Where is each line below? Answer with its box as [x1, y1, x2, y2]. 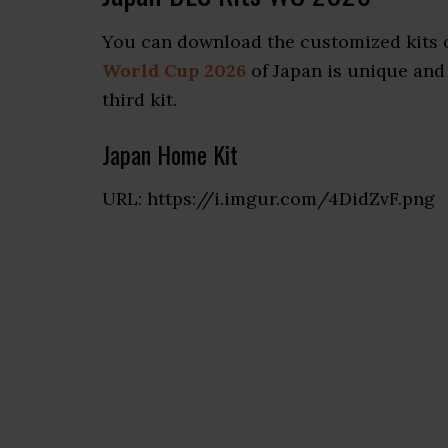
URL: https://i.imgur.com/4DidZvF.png [102, 187, 435, 210]
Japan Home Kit [102, 136, 238, 172]
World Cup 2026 [102, 59, 246, 82]
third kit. [102, 88, 177, 111]
